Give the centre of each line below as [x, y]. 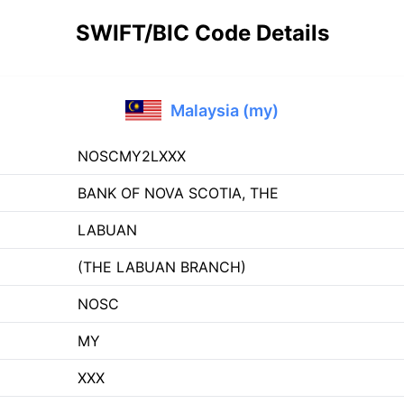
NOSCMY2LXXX [132, 156]
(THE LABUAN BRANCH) [162, 267]
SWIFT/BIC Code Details [202, 33]
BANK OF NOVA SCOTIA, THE [178, 193]
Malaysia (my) [225, 110]
